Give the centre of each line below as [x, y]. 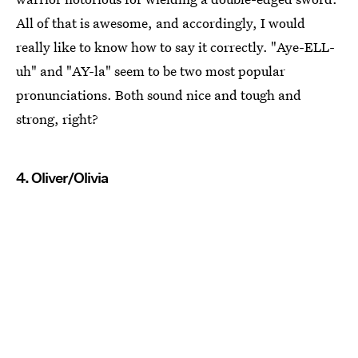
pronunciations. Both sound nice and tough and [159, 95]
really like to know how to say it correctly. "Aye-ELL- [175, 47]
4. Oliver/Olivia [62, 178]
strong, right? [57, 119]
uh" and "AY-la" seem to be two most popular [151, 71]
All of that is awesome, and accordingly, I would [161, 23]
